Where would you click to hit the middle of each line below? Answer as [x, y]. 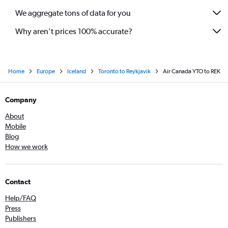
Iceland [76, 72]
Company [21, 100]
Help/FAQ [21, 198]
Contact [18, 182]
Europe [46, 72]
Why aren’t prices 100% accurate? [74, 31]
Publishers [21, 219]
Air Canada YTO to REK [191, 72]
